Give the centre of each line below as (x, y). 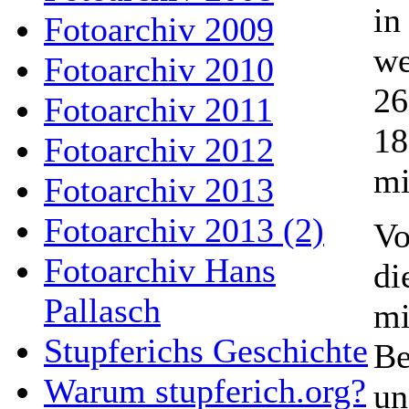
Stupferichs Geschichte (206, 351)
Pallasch (102, 310)
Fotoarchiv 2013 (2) (184, 230)
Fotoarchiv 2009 (159, 29)
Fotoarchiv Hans (160, 270)
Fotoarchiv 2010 (159, 69)
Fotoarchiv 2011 (158, 110)
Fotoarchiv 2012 (159, 150)
